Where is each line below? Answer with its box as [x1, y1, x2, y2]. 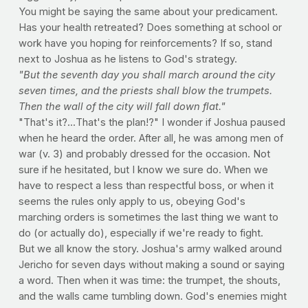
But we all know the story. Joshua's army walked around [18, 243, 282, 256]
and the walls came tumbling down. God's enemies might [18, 290, 287, 303]
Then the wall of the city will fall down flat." [18, 100, 225, 113]
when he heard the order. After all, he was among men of [18, 132, 283, 145]
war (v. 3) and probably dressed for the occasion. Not [18, 148, 270, 161]
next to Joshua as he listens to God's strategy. [18, 53, 237, 66]
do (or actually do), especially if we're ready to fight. [18, 227, 263, 240]
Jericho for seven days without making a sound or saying [18, 258, 285, 272]
